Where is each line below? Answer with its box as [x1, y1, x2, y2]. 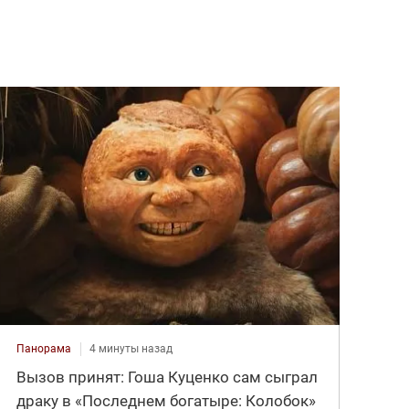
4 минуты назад [89, 341, 173, 355]
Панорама [16, 341, 72, 355]
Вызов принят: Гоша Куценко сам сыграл [16, 367, 319, 386]
